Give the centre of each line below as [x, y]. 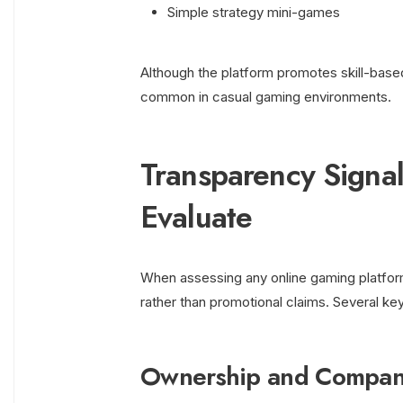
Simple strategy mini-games [254, 13]
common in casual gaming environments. [266, 97]
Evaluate [197, 218]
